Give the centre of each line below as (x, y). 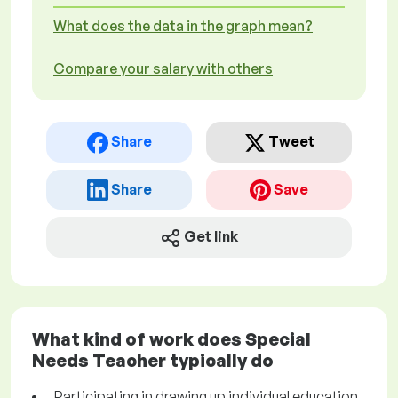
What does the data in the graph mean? (183, 26)
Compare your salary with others (163, 68)
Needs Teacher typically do (153, 361)
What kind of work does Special (171, 339)
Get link (211, 237)
